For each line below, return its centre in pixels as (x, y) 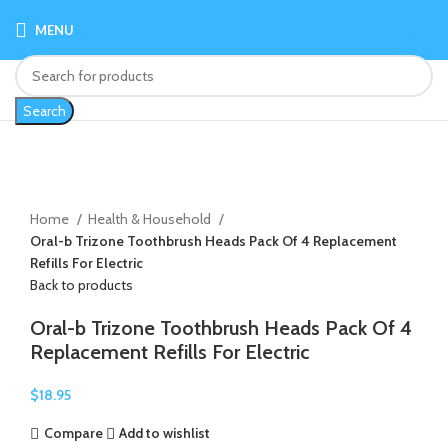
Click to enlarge (76, 195)
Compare (73, 433)
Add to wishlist (165, 433)
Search (44, 111)
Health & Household (151, 218)
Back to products (81, 284)
